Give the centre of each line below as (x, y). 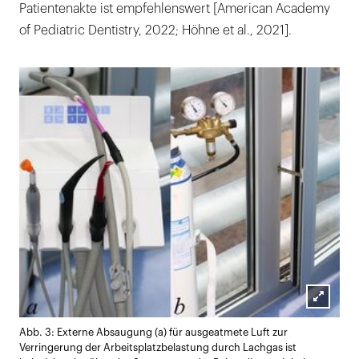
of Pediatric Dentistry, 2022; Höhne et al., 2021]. (155, 31)
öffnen (337, 339)
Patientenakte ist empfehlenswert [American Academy (175, 9)
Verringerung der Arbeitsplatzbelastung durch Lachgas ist (158, 347)
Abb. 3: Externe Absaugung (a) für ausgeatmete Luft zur (153, 332)
